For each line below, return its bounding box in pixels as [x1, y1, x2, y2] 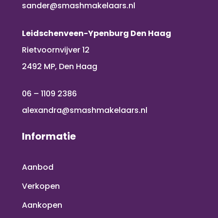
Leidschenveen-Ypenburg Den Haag [21, 28, 171, 39]
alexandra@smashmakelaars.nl [21, 105, 147, 116]
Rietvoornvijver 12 [21, 44, 90, 56]
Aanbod [21, 162, 54, 173]
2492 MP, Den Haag [21, 61, 97, 73]
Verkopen [21, 181, 60, 192]
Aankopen [21, 200, 62, 211]
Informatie [21, 129, 76, 144]
